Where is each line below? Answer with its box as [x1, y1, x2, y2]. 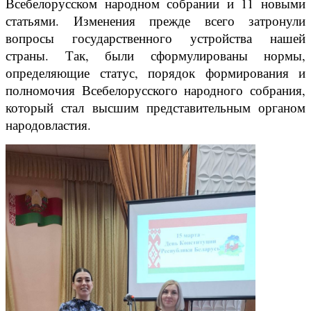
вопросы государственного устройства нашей [6, 29, 305, 47]
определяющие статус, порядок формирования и [6, 64, 305, 82]
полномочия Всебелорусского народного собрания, [6, 81, 305, 99]
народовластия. [6, 116, 91, 134]
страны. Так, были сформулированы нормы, [6, 47, 305, 65]
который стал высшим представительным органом [6, 99, 305, 117]
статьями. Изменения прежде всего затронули [6, 12, 305, 30]
